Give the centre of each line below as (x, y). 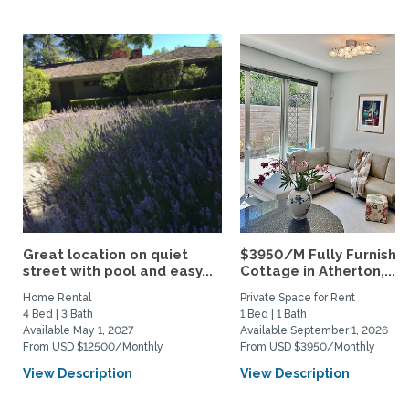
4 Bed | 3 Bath (58, 314)
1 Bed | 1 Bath (273, 314)
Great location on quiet (105, 255)
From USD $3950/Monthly (308, 347)
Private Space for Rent (298, 298)
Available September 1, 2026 (314, 330)
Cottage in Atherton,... (318, 271)
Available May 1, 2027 (78, 330)
